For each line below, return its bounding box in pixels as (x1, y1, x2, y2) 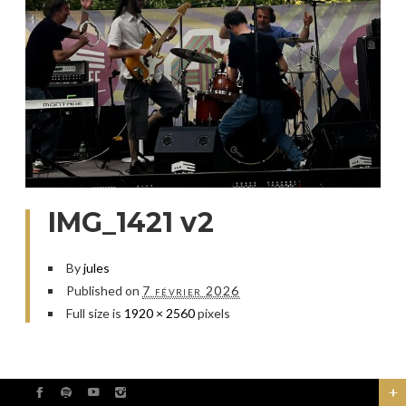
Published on (66, 282, 140, 298)
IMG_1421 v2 (48, 205, 214, 239)
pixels (195, 304, 230, 321)
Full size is (66, 304, 124, 321)
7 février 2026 (142, 282, 240, 298)
